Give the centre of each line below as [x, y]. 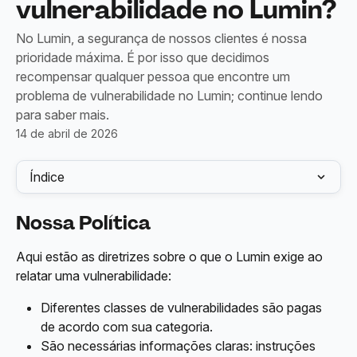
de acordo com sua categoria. [127, 327]
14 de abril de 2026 [67, 133]
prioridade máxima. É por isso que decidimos [143, 57]
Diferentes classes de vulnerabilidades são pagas [183, 308]
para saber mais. [63, 115]
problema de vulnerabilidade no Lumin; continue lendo [169, 96]
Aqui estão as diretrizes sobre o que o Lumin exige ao [171, 257]
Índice [47, 177]
